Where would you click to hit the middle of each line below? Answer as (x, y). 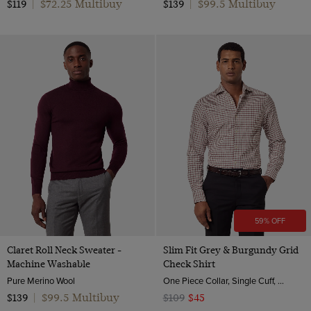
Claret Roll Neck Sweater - (64, 250)
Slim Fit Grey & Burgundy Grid (230, 250)
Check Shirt (189, 263)
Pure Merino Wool (41, 280)
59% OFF (270, 220)
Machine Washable (49, 263)
